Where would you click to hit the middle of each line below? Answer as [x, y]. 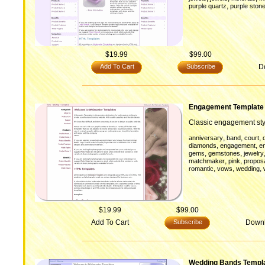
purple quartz [208, 6]
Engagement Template [226, 107]
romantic [201, 169]
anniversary [206, 138]
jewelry [254, 153]
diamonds [203, 146]
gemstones [224, 153]
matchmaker [207, 161]
